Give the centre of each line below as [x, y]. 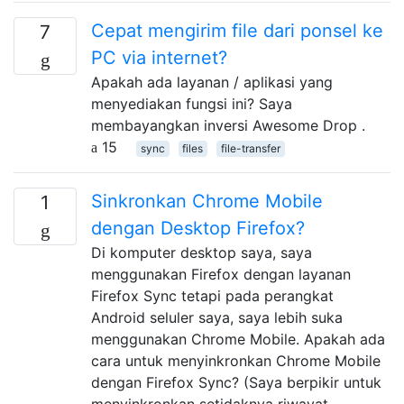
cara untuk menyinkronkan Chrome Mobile [236, 360]
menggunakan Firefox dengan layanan [221, 274]
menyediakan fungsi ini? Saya [192, 103]
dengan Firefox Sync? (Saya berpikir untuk [236, 382]
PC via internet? [159, 57]
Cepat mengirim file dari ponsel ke [237, 30]
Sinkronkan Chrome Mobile [207, 201]
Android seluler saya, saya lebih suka [217, 317]
